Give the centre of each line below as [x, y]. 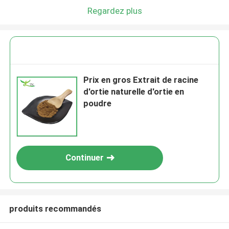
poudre [98, 104]
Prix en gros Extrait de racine [141, 80]
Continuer [84, 158]
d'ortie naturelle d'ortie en [134, 92]
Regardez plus [114, 10]
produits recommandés [55, 208]
